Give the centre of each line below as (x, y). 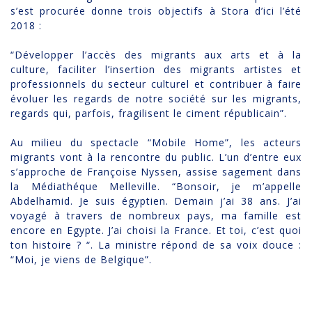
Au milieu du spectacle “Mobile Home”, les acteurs (156, 143)
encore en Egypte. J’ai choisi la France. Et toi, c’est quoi (156, 231)
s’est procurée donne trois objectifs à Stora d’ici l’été (156, 11)
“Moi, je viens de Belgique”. (81, 260)
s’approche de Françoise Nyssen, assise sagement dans (156, 172)
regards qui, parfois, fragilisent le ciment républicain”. (149, 114)
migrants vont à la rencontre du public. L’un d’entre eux (156, 157)
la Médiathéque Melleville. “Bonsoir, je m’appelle (156, 187)
